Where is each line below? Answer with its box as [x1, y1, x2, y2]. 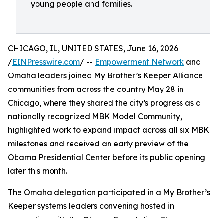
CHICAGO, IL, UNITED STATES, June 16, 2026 [8, 43, 178, 53]
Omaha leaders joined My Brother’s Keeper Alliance [8, 71, 203, 80]
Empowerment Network [95, 57, 184, 67]
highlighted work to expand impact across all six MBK [8, 125, 209, 135]
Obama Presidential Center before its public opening [8, 152, 205, 162]
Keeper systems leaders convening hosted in [8, 201, 174, 211]
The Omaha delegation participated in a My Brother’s [8, 187, 210, 197]
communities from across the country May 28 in [8, 84, 183, 94]
